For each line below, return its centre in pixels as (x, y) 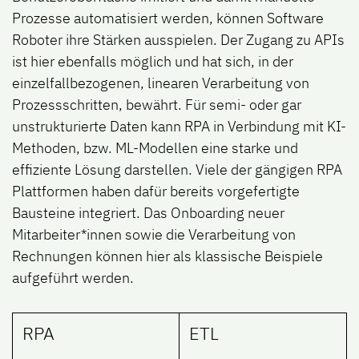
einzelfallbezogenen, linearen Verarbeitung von (161, 83)
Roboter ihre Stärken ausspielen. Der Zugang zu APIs (178, 40)
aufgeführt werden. (73, 278)
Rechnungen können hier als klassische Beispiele (167, 256)
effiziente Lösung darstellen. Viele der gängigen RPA (177, 170)
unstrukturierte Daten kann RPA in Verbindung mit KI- (179, 127)
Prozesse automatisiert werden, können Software (168, 18)
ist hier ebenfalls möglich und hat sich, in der (153, 62)
